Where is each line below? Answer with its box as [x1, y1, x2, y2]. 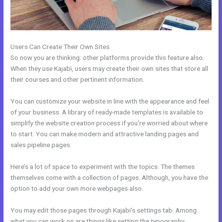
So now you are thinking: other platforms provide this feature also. [10, 54, 205, 61]
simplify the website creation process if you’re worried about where [10, 118, 208, 127]
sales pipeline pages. [10, 140, 72, 149]
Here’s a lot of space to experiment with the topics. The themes [10, 162, 195, 170]
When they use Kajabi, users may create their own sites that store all [10, 64, 209, 72]
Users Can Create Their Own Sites [10, 43, 110, 51]
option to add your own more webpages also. [10, 184, 144, 192]
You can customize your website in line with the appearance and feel [10, 97, 210, 105]
